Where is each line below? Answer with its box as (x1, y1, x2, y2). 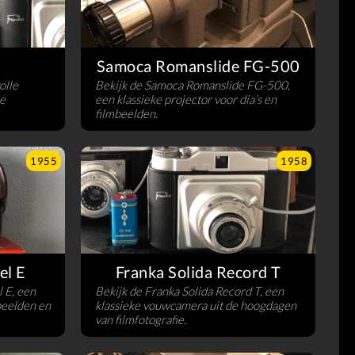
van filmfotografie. (95, 311, 186, 326)
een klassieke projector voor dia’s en (95, 92, 277, 107)
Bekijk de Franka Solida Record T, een (95, 283, 284, 298)
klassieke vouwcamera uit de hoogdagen (95, 297, 296, 312)
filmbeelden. (95, 106, 158, 121)
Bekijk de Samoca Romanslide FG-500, (95, 78, 290, 93)
